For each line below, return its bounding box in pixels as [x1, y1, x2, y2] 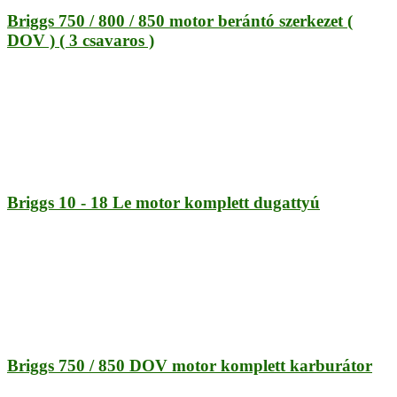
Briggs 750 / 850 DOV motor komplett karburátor [7, 355, 372, 375]
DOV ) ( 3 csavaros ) [7, 30, 154, 50]
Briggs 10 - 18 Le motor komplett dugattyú [7, 193, 320, 213]
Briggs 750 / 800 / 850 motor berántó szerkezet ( [7, 11, 353, 30]
